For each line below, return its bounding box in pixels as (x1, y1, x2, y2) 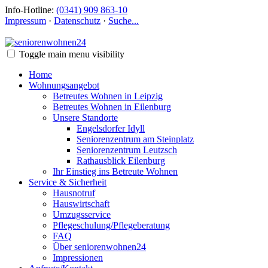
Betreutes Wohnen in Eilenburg (53, 102, 171, 112)
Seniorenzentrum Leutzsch (77, 145, 177, 155)
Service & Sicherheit (29, 177, 106, 187)
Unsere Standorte (53, 112, 118, 123)
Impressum (5, 16, 46, 26)
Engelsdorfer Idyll (77, 123, 145, 133)
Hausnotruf (53, 188, 95, 198)
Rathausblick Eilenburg (77, 156, 165, 166)
